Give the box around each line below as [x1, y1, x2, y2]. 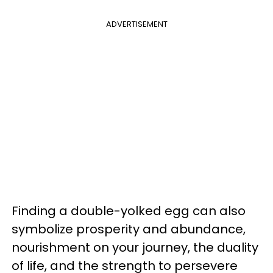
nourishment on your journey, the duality [12, 238, 258, 256]
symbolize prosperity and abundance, [12, 220, 246, 238]
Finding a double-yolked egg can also [12, 202, 246, 219]
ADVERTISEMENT [105, 18, 168, 30]
